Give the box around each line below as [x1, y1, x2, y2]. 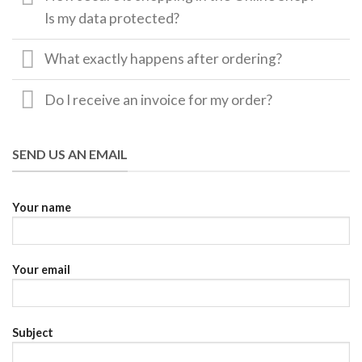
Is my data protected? [44, 10, 180, 27]
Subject [12, 326, 53, 340]
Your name [12, 200, 71, 214]
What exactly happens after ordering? [44, 50, 283, 68]
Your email [12, 263, 70, 277]
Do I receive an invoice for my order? [44, 90, 273, 108]
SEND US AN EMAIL [12, 146, 128, 162]
